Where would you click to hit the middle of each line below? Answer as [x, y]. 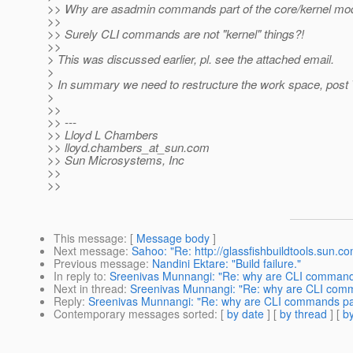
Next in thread [89, 289]
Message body [173, 238]
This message [89, 238]
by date [245, 314]
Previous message [100, 264]
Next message [89, 251]
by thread [303, 314]
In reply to [78, 276]
